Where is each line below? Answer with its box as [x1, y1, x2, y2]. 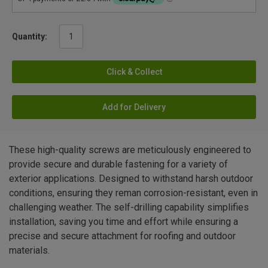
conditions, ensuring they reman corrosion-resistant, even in [9, 187, 258, 199]
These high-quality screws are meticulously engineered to [9, 144, 251, 156]
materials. [9, 244, 50, 256]
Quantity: [12, 31, 47, 41]
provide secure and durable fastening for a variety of [9, 158, 228, 170]
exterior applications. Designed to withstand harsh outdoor [9, 172, 253, 184]
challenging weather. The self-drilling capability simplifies [9, 201, 249, 213]
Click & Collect [106, 66, 162, 77]
